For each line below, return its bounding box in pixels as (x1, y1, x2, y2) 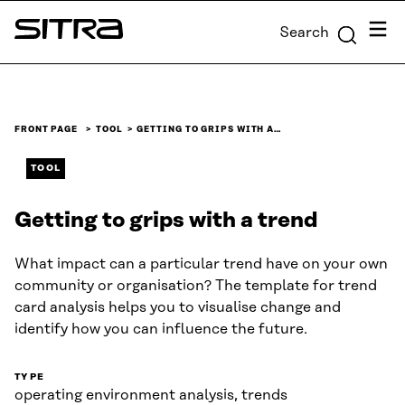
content (5, 29, 61, 45)
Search (279, 24, 329, 41)
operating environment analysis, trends (14, 387, 287, 403)
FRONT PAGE (14, 125, 79, 134)
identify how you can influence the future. (14, 321, 311, 337)
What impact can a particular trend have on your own (14, 256, 388, 272)
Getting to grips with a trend (14, 209, 317, 232)
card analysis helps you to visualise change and (14, 299, 341, 316)
